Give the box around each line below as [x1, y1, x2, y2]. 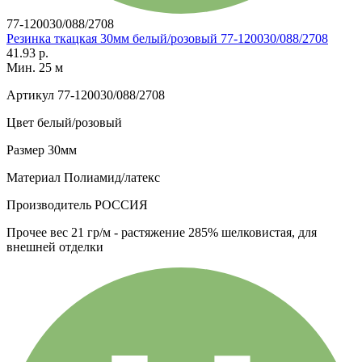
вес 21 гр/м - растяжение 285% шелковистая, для [47, 225, 317, 239]
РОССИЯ [91, 197, 148, 212]
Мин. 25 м [6, 60, 63, 74]
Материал [6, 170, 61, 184]
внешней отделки [6, 239, 103, 254]
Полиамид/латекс [61, 170, 160, 184]
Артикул [6, 87, 54, 102]
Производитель [6, 197, 91, 212]
